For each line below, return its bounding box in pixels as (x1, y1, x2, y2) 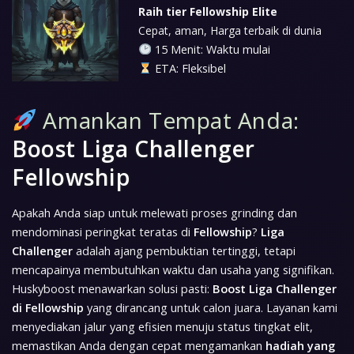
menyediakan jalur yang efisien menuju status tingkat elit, (12, 318, 313, 334)
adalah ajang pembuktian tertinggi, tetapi (73, 243, 296, 258)
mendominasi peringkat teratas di (12, 224, 194, 239)
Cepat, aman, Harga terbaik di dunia (138, 22, 322, 38)
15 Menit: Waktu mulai (151, 41, 270, 57)
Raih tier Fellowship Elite (138, 3, 277, 19)
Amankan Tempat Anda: (36, 104, 299, 135)
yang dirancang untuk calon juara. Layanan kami (84, 299, 337, 315)
